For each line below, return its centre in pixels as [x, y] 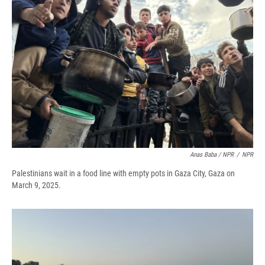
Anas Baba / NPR [212, 155]
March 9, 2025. [36, 185]
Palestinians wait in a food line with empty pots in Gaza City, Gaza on [123, 174]
